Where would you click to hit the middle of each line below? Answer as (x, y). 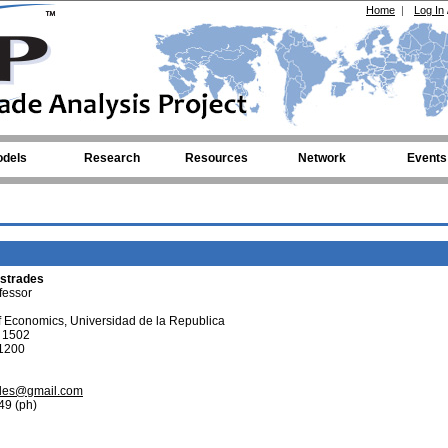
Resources (216, 158)
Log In (429, 10)
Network (321, 158)
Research (111, 158)
